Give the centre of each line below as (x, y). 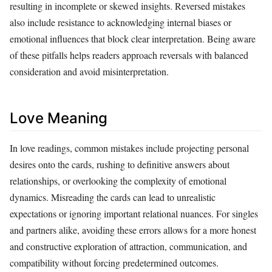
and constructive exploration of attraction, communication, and (128, 246)
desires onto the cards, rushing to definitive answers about (120, 165)
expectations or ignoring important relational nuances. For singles (134, 214)
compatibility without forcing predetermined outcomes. (114, 263)
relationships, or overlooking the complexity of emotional (118, 181)
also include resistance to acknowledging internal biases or (121, 22)
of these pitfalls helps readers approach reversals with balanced (129, 55)
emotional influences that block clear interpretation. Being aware (133, 39)
